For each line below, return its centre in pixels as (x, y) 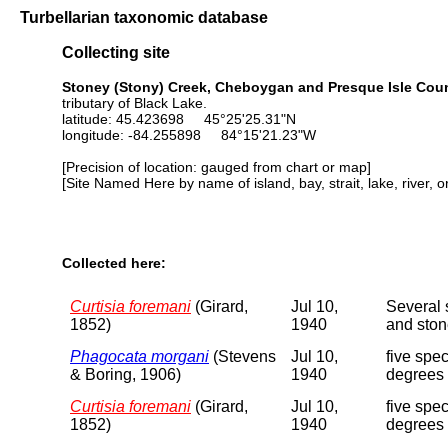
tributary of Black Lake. (134, 102)
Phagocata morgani (139, 356)
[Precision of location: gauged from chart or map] (216, 166)
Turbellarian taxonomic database (144, 17)
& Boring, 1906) (125, 374)
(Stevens (242, 356)
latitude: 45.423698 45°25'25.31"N (179, 118)
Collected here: (114, 263)
